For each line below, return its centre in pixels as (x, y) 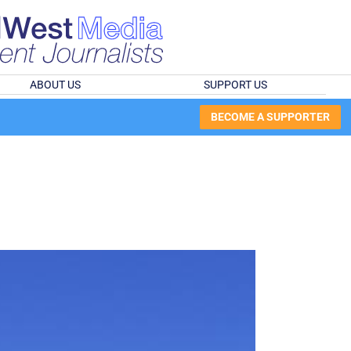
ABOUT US (55, 85)
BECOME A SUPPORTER (270, 117)
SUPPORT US (236, 85)
